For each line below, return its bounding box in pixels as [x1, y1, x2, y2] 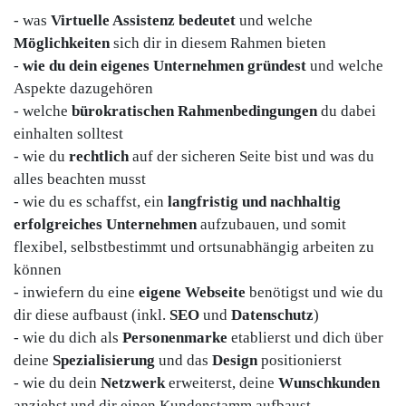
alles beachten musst [14, 170, 146, 188]
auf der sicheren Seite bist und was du [132, 148, 374, 166]
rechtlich [69, 148, 132, 166]
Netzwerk [101, 374, 169, 392]
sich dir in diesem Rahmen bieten [113, 34, 326, 53]
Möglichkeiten [14, 34, 113, 53]
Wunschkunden [278, 374, 380, 392]
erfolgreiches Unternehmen [14, 216, 197, 234]
